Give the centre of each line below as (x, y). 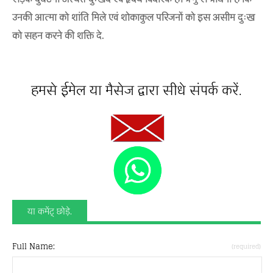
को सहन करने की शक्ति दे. (58, 36)
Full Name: (34, 246)
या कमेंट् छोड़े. (50, 212)
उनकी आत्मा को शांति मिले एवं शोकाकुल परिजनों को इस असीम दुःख (133, 17)
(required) (246, 246)
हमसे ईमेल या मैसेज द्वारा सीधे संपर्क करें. (136, 91)
